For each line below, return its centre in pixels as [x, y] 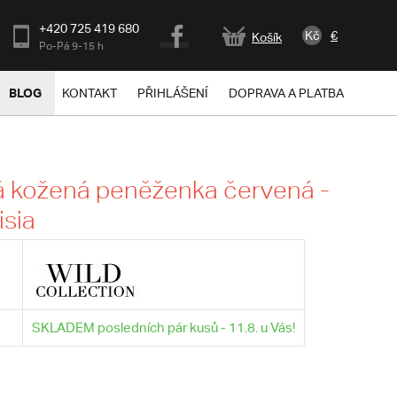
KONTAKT [90, 93]
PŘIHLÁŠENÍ [173, 93]
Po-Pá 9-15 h [71, 46]
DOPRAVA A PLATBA [286, 93]
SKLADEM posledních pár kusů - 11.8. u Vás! [163, 327]
